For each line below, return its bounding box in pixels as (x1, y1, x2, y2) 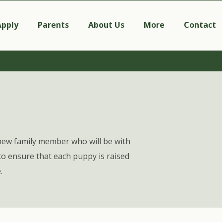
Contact (183, 19, 216, 30)
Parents (37, 19, 69, 30)
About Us (88, 19, 124, 30)
